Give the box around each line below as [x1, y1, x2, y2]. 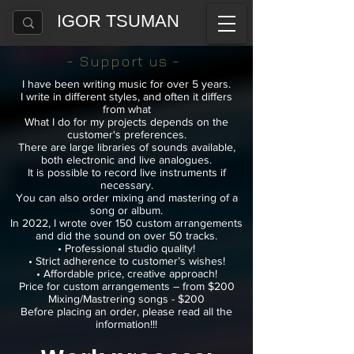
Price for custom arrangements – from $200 [18, 280, 235, 292]
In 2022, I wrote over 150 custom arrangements [10, 217, 243, 229]
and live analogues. [118, 153, 212, 166]
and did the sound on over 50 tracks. [36, 229, 217, 242]
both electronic [41, 153, 115, 166]
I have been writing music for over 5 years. [22, 77, 231, 90]
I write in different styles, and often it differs [21, 90, 232, 103]
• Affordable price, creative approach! [36, 267, 217, 280]
